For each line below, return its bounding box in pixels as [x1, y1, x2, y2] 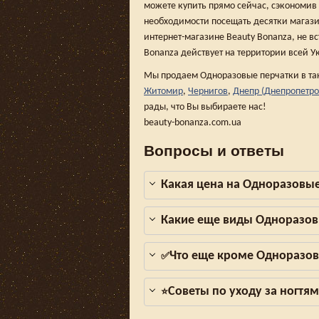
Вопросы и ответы [144, 139, 284, 160]
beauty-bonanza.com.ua [144, 117, 241, 128]
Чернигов [188, 86, 228, 97]
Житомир [144, 86, 183, 97]
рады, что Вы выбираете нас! [144, 102, 266, 113]
